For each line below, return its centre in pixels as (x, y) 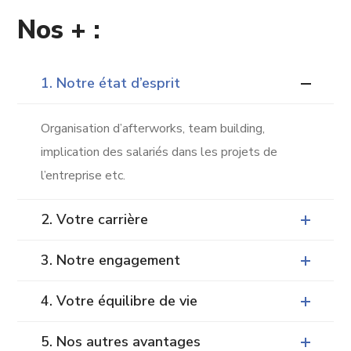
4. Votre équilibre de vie (119, 301)
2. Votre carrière (95, 219)
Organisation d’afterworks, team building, (155, 128)
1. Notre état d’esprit (111, 83)
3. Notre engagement (111, 260)
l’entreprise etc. (83, 175)
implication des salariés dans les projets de (159, 152)
